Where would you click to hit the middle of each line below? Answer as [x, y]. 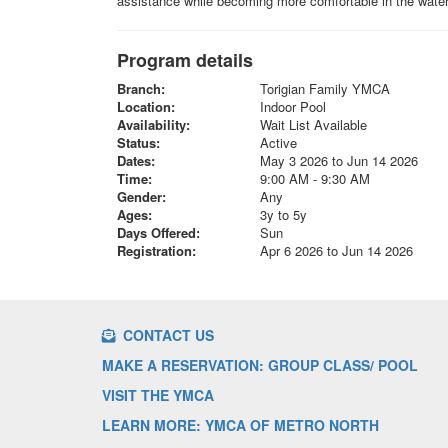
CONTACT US [166, 335]
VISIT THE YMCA [158, 395]
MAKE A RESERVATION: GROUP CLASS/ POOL [260, 365]
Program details [185, 59]
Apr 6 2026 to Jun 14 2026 [336, 250]
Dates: [136, 160]
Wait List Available [313, 124]
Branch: [141, 88]
